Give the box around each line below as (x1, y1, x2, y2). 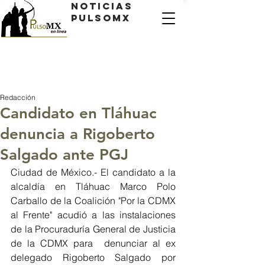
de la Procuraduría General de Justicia (11, 223, 176, 235)
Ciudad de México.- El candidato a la (11, 166, 176, 178)
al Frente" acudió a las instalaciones (11, 209, 176, 221)
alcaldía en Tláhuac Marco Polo (11, 180, 176, 192)
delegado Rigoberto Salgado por (11, 251, 176, 263)
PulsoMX (71, 12, 131, 24)
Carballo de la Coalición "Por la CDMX (11, 195, 176, 206)
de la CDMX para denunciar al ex (11, 237, 176, 249)
